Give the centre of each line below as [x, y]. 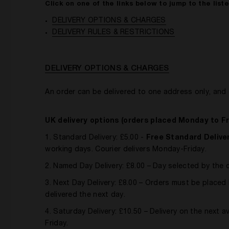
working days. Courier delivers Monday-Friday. [126, 150]
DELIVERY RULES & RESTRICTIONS [113, 33]
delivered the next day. [85, 195]
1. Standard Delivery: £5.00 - [96, 138]
